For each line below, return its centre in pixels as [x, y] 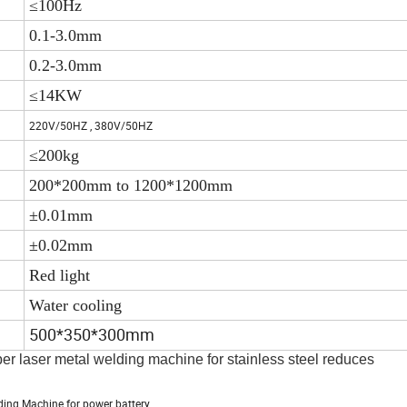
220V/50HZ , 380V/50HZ [91, 126]
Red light [60, 276]
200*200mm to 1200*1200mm [131, 186]
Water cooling [75, 306]
